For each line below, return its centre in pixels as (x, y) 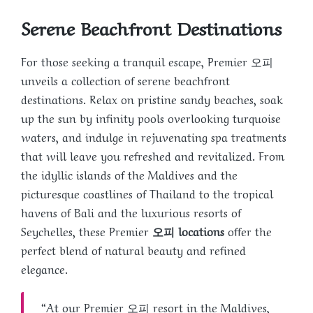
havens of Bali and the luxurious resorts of (131, 211)
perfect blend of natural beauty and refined (133, 249)
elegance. (44, 268)
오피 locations (188, 230)
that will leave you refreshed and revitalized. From (153, 155)
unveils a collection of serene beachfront (125, 79)
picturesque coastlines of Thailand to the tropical (147, 192)
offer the (248, 230)
